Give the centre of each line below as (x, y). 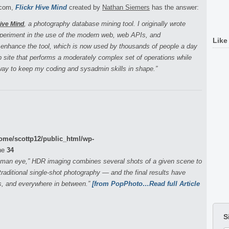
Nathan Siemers (126, 7)
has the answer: (174, 7)
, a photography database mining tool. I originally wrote (105, 24)
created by (86, 7)
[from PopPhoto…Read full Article (146, 184)
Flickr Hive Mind (41, 7)
